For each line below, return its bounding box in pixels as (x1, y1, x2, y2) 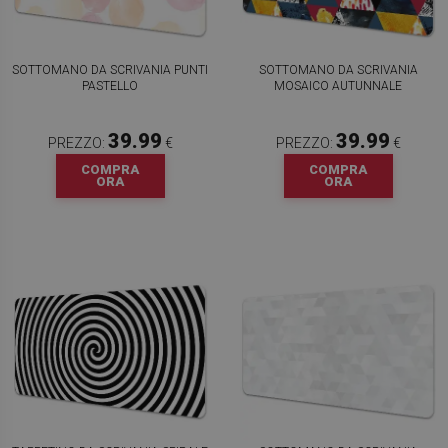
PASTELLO (82, 79, 138, 93)
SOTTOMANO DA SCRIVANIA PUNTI (12, 63, 208, 77)
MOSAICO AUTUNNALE (274, 79, 402, 93)
